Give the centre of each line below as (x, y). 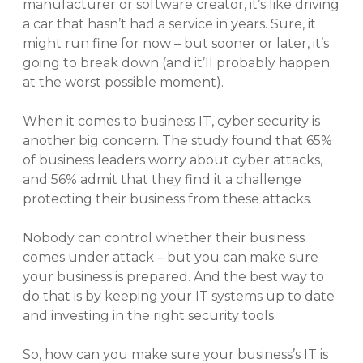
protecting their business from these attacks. (167, 199)
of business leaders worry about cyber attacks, (173, 160)
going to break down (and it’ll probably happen (176, 62)
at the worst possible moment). (123, 82)
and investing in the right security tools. (149, 315)
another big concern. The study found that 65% (177, 140)
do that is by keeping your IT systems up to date (179, 296)
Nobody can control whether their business (164, 237)
